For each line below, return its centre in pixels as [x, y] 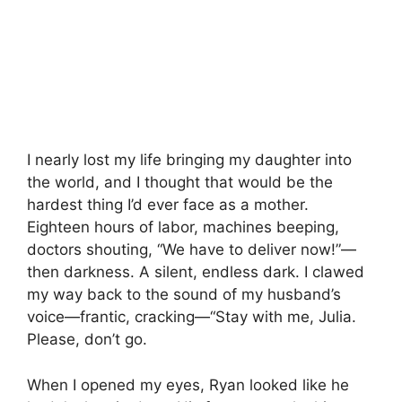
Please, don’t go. [87, 340]
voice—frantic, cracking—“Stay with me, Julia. [192, 317]
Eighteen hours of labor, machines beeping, [183, 227]
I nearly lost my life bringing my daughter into [189, 160]
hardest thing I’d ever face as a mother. [168, 205]
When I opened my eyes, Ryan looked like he [188, 385]
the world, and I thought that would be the [180, 183]
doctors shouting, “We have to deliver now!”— [192, 250]
